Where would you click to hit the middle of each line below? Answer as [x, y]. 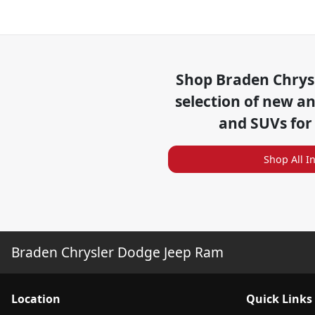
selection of [219, 102]
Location [36, 298]
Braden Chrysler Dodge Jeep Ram [117, 252]
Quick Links [279, 298]
